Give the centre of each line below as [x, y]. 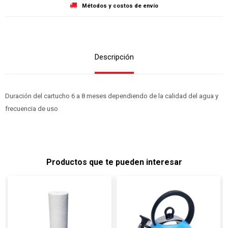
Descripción [114, 57]
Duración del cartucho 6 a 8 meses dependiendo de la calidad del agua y [112, 96]
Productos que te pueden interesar [114, 162]
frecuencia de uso [32, 108]
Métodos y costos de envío [120, 6]
